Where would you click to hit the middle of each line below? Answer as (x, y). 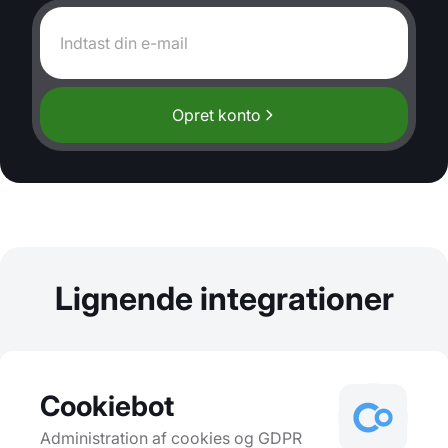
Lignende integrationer (224, 299)
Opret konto (216, 115)
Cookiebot (107, 405)
